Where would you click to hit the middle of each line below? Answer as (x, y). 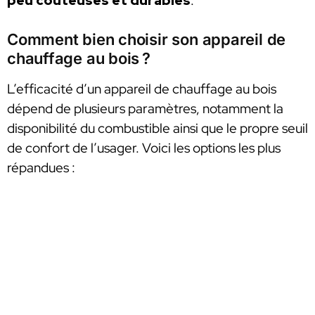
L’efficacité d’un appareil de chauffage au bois (142, 89)
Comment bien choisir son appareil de (147, 40)
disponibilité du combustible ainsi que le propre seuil (157, 129)
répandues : (41, 168)
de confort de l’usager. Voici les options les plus (144, 148)
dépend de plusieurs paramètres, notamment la (145, 109)
